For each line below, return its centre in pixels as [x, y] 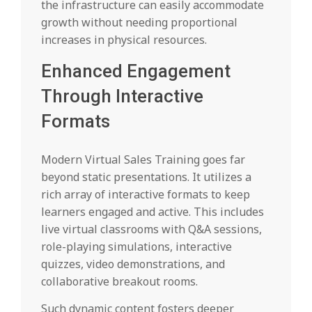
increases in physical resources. [124, 40]
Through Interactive [122, 96]
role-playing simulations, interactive [136, 247]
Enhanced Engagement [136, 71]
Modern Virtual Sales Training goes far [143, 160]
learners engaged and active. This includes [153, 212]
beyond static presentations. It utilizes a [146, 177]
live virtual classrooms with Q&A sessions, [151, 229]
